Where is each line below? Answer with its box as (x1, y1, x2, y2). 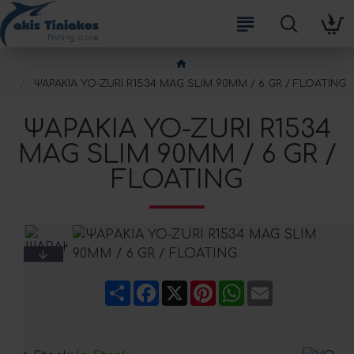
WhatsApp (243, 280, 312, 294)
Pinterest (215, 280, 273, 294)
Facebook (158, 280, 225, 294)
